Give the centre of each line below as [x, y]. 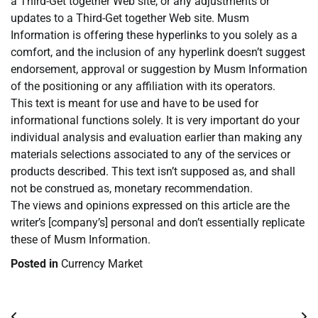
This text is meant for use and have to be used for [135, 104]
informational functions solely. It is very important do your [155, 121]
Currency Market [102, 264]
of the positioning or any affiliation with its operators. [143, 87]
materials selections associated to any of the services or [150, 155]
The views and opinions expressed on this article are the [150, 206]
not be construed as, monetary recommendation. [132, 189]
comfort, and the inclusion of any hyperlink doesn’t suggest [158, 53]
